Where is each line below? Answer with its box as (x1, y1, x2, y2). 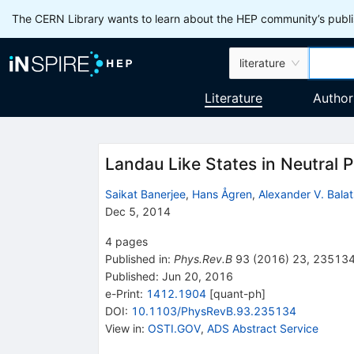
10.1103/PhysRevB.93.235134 (130, 303, 296, 318)
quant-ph (213, 286, 262, 300)
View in (104, 321, 141, 335)
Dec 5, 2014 (104, 204, 171, 218)
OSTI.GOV (147, 321, 201, 335)
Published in (104, 251, 168, 265)
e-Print (104, 286, 140, 300)
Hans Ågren (191, 186, 252, 201)
